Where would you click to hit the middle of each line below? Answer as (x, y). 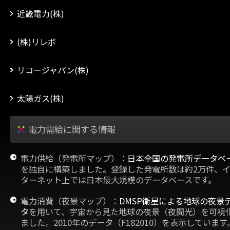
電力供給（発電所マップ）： (74, 158)
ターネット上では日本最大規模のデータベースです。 (118, 180)
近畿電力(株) (41, 13)
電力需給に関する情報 (72, 129)
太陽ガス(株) (41, 98)
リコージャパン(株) (53, 70)
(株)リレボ (36, 42)
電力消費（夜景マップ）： (70, 201)
